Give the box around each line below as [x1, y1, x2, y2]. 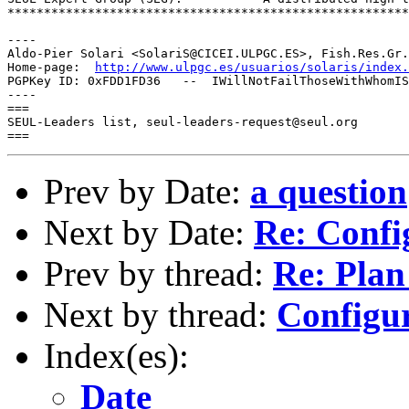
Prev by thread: [44, 253, 273, 293]
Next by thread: [44, 294, 277, 334]
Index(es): [44, 335, 189, 375]
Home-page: [7, 59, 95, 74]
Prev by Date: [44, 171, 250, 211]
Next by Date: [44, 212, 254, 252]
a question [250, 171, 407, 211]
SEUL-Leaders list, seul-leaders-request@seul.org [7, 114, 358, 129]
